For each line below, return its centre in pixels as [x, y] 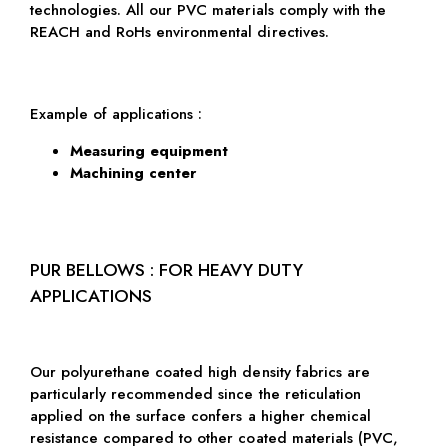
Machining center [133, 173]
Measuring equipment [149, 151]
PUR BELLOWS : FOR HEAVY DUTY [166, 269]
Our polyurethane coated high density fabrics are [200, 372]
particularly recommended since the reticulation [195, 394]
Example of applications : [116, 114]
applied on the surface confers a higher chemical [200, 416]
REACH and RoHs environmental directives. [179, 32]
